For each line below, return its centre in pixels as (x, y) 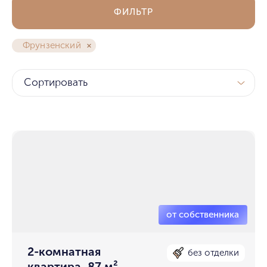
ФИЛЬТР (133, 12)
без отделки (214, 252)
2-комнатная (64, 252)
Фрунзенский (52, 46)
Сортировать (56, 83)
